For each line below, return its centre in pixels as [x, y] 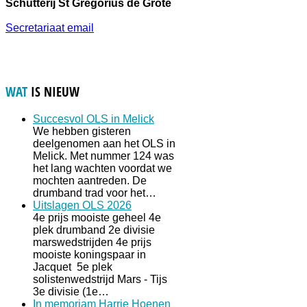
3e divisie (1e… [71, 291]
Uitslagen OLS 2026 [82, 205]
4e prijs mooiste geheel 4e [97, 217]
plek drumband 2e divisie [94, 230]
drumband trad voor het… [95, 193]
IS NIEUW [55, 92]
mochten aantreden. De [90, 180]
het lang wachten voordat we [102, 168]
